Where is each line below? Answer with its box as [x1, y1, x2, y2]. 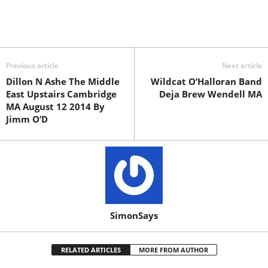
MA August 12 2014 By [6, 100, 105, 113]
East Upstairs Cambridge [6, 88, 117, 100]
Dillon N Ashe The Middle [6, 75, 120, 88]
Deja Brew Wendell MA [159, 88, 262, 100]
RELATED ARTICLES [60, 245, 121, 255]
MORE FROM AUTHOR [138, 245, 208, 255]
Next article [222, 60, 262, 71]
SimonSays [110, 209, 158, 222]
